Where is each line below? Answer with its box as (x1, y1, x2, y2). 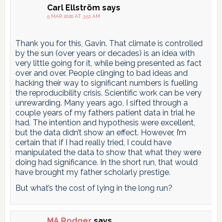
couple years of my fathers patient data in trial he (15, 108, 195, 117)
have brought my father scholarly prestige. (15, 167, 170, 177)
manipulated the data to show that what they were (15, 147, 201, 157)
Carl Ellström (47, 2, 100, 12)
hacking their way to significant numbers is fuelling (15, 78, 198, 88)
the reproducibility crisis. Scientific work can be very (15, 88, 202, 98)
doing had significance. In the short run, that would (15, 157, 198, 167)
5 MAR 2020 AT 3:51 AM (47, 13, 100, 19)
